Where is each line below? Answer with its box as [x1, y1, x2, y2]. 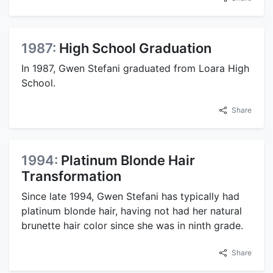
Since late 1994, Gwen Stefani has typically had [21, 190, 239, 203]
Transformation [21, 168, 121, 185]
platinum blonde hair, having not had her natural [21, 205, 242, 218]
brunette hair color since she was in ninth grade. [21, 219, 243, 232]
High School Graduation [59, 40, 211, 57]
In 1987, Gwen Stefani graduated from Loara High [21, 62, 249, 75]
